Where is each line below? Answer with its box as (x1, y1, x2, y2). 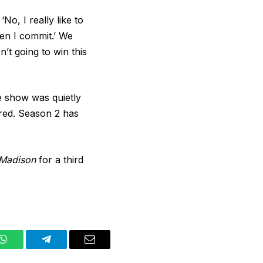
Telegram (45, 242, 86, 254)
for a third (36, 153, 83, 166)
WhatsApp (2, 242, 48, 254)
